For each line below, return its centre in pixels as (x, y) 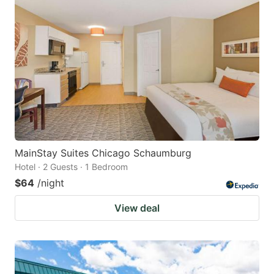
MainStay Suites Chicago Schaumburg (103, 153)
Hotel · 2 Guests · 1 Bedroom (71, 166)
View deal (137, 208)
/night (51, 183)
